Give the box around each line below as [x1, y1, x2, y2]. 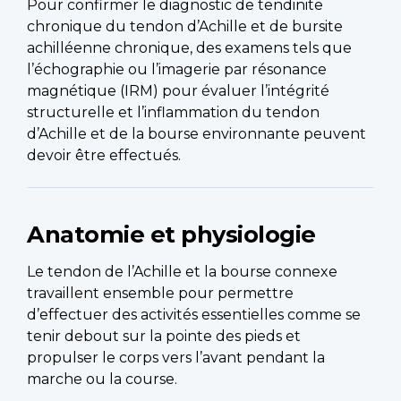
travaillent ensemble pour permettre [27, 285, 294, 303]
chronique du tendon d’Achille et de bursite [27, 18, 343, 36]
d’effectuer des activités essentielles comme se [27, 306, 361, 324]
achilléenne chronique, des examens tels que [27, 39, 352, 57]
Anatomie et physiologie [27, 220, 316, 249]
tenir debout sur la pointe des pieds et [27, 328, 301, 346]
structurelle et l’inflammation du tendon [27, 104, 320, 122]
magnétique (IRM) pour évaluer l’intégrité [27, 82, 329, 100]
